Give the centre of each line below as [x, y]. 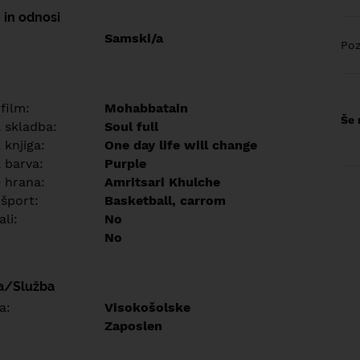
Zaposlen [133, 326]
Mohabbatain [146, 108]
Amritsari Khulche [162, 182]
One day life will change [181, 145]
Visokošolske [147, 307]
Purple [125, 164]
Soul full [131, 127]
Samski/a [134, 38]
